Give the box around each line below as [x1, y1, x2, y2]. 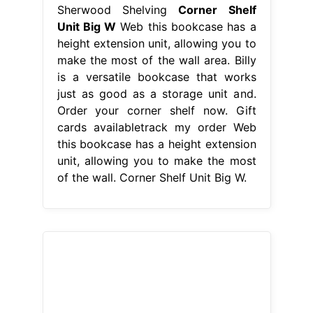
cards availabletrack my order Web [57, 119, 256, 134]
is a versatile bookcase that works [57, 69, 256, 84]
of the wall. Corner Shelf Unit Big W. [57, 170, 247, 184]
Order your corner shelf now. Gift [57, 103, 256, 117]
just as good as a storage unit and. [57, 86, 256, 101]
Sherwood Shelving [57, 2, 179, 17]
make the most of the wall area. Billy [57, 52, 256, 67]
